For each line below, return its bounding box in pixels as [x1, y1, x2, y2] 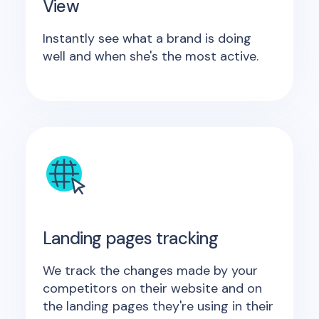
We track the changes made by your [42, 262, 258, 279]
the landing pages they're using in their [42, 298, 273, 315]
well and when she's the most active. [42, 48, 258, 65]
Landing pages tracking [42, 227, 218, 249]
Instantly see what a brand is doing [42, 30, 251, 47]
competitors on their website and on [42, 280, 262, 297]
